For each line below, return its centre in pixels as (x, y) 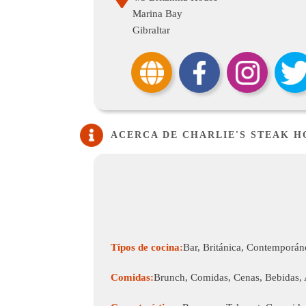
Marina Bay (157, 14)
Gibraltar (151, 30)
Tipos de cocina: (147, 247)
